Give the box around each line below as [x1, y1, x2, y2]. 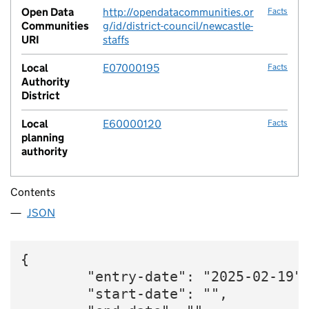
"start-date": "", [21, 286, 228, 303]
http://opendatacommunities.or [103, 6, 254, 19]
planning [21, 131, 64, 144]
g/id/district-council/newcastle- [103, 19, 253, 32]
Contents [10, 186, 55, 199]
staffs [103, 33, 129, 46]
